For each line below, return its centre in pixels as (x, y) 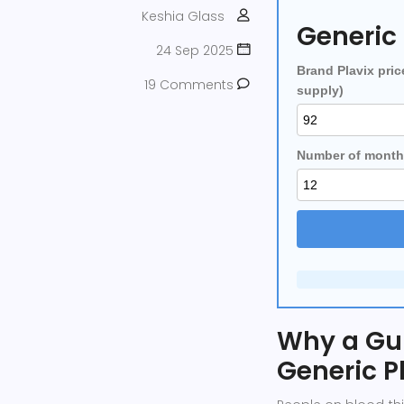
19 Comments (191, 84)
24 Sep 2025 (197, 50)
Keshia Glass (183, 16)
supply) (320, 90)
